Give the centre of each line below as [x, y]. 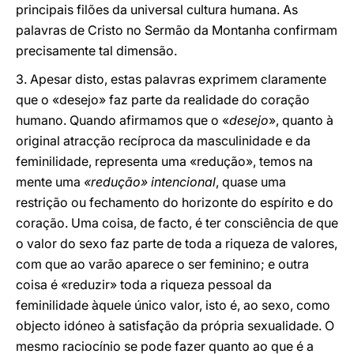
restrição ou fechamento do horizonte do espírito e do [175, 202]
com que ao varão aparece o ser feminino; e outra [162, 264]
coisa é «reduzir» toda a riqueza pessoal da [144, 284]
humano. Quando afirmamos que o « [122, 120]
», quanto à [301, 120]
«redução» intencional [150, 182]
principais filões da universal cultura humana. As [157, 9]
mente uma [50, 182]
